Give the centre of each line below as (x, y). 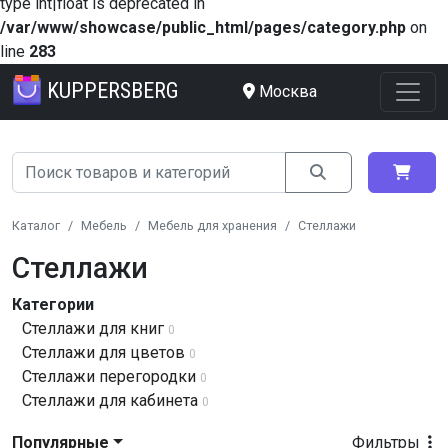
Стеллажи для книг (93, 328)
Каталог (36, 225)
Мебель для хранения (212, 225)
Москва (287, 91)
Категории (53, 304)
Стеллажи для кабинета (110, 400)
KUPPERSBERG (113, 90)
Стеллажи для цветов (103, 352)
